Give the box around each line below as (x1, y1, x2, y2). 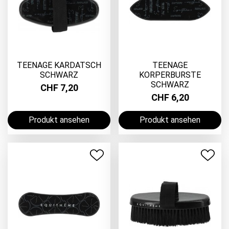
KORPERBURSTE (139, 70, 201, 80)
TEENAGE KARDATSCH (17, 60, 101, 70)
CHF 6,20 (151, 92, 189, 103)
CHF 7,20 (40, 82, 78, 94)
